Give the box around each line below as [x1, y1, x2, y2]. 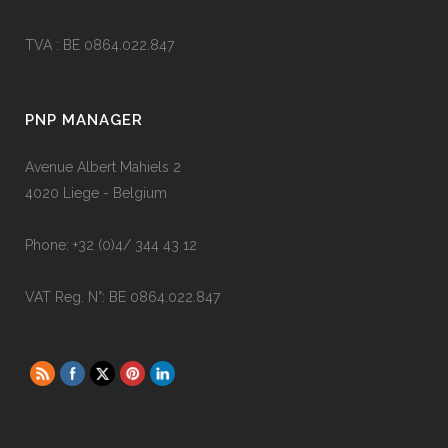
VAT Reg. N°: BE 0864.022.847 [25, 289, 220, 305]
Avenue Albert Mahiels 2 [25, 159, 181, 175]
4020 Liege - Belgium [25, 185, 167, 201]
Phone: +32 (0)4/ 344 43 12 [25, 237, 197, 253]
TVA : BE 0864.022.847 [25, 37, 174, 53]
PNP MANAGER [25, 111, 143, 129]
